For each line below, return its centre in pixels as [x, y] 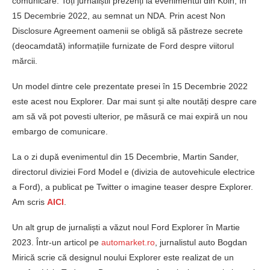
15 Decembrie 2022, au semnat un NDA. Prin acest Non [119, 16]
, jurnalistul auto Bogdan [201, 243]
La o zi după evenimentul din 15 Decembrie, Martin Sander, [125, 157]
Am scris [30, 202]
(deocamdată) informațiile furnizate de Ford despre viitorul [123, 46]
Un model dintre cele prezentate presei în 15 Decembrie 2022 [130, 86]
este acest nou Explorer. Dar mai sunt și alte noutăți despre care [134, 102]
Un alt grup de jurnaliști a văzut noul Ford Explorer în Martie [126, 228]
